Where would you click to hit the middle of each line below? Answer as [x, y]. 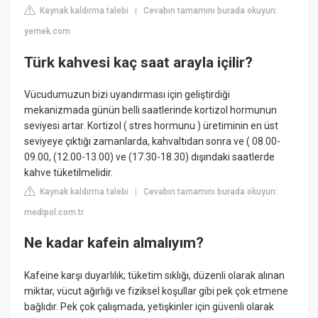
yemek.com [48, 32]
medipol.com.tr [54, 212]
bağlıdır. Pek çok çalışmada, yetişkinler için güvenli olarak [149, 306]
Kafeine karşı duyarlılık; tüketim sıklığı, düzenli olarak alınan [155, 275]
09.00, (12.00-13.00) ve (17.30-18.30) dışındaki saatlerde [150, 157]
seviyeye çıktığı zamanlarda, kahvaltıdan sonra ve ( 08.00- [153, 141]
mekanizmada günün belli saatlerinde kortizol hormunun [151, 110]
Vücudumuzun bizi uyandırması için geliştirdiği [127, 94]
